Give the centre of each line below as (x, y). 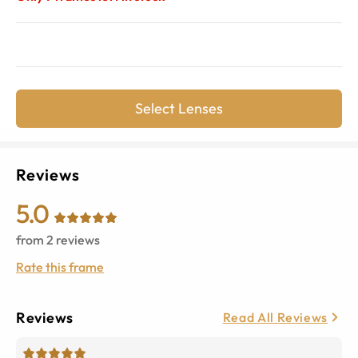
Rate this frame (60, 267)
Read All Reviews (275, 318)
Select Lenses (179, 108)
